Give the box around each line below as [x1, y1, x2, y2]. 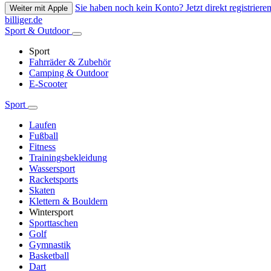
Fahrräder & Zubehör [29, 57, 111, 68]
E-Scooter [29, 79, 67, 90]
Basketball [29, 250, 69, 261]
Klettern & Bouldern [29, 196, 108, 207]
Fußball [29, 131, 58, 142]
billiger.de [5, 15, 42, 25]
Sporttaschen [29, 218, 78, 229]
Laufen [29, 120, 56, 131]
